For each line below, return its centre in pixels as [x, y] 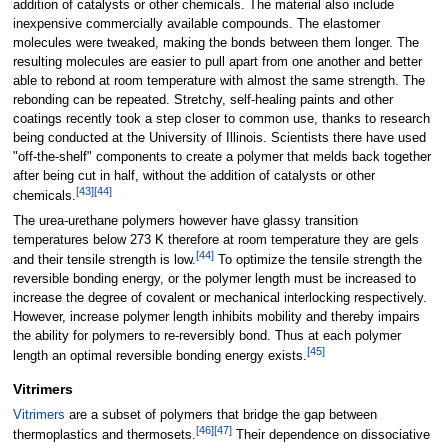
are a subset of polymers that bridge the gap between [220, 415]
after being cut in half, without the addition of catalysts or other [193, 175]
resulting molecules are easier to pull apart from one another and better [217, 61]
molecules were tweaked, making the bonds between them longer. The [215, 42]
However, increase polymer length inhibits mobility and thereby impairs [216, 317]
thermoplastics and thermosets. [104, 435]
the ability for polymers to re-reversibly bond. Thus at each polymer [206, 336]
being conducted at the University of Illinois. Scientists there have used [219, 137]
